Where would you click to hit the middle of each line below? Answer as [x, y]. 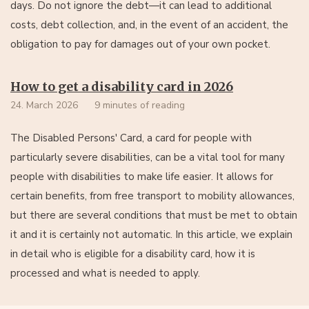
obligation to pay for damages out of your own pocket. [140, 44]
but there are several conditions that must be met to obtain [154, 215]
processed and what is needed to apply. [105, 273]
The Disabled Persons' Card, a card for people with [131, 138]
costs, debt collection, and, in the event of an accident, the [149, 24]
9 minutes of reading [140, 105]
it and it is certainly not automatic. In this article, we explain [151, 234]
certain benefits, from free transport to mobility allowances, [152, 196]
